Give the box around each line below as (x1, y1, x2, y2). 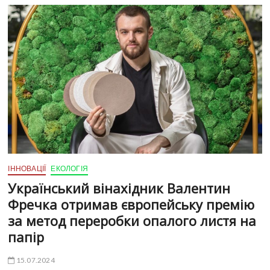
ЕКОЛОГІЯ (51, 163, 89, 173)
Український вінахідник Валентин (8, 178, 231, 197)
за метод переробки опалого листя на (8, 211, 257, 230)
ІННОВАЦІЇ (8, 163, 46, 173)
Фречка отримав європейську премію (8, 195, 255, 213)
